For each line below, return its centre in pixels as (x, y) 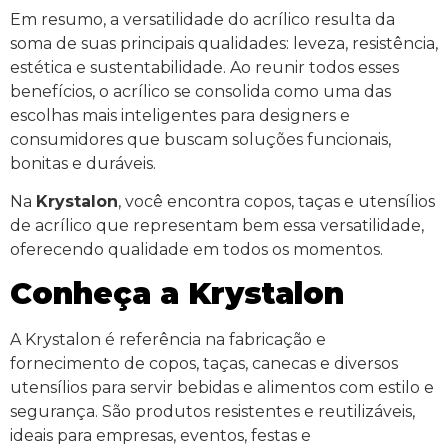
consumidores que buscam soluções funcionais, (200, 139)
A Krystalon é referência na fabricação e (168, 340)
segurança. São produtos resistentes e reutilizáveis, (212, 412)
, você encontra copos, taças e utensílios (276, 201)
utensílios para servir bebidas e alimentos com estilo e (222, 388)
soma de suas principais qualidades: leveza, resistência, (224, 43)
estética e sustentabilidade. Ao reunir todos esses (204, 67)
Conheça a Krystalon (177, 294)
